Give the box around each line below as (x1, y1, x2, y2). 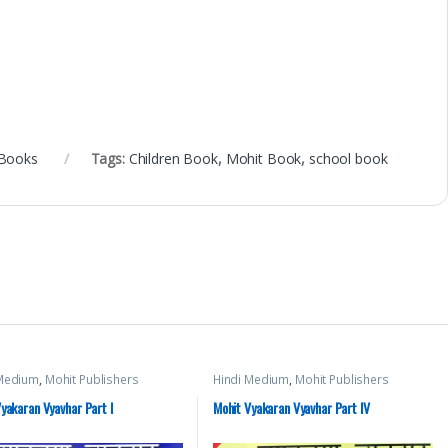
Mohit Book (225, 149, 302, 169)
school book (308, 149, 388, 169)
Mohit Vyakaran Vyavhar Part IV (212, 396, 370, 418)
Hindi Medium (212, 371, 290, 389)
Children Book (128, 149, 218, 169)
